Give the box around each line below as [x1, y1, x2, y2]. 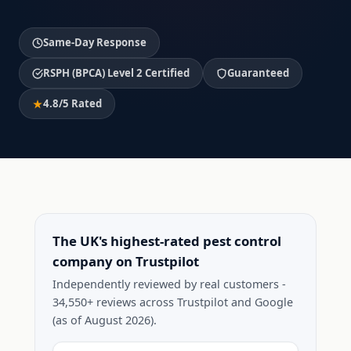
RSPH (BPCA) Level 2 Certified [43, 66, 190, 80]
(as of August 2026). [52, 313, 157, 327]
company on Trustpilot [52, 252, 199, 270]
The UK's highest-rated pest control [52, 232, 281, 250]
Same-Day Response [43, 35, 147, 49]
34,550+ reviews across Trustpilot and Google [52, 295, 293, 309]
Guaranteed [227, 66, 289, 80]
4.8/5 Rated [43, 96, 102, 110]
